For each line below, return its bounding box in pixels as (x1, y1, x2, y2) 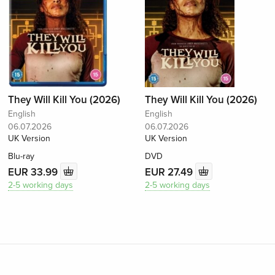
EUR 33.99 (8, 165, 61, 179)
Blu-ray (8, 151, 35, 162)
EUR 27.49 (144, 165, 195, 179)
